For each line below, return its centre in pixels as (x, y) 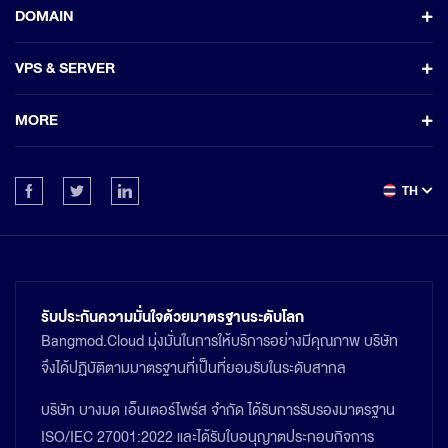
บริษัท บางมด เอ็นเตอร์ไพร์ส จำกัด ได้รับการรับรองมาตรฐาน (218, 410)
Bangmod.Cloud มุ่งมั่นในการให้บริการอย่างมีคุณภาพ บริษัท (219, 341)
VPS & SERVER (65, 68)
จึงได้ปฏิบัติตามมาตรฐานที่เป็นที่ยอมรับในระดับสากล (193, 368)
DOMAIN (44, 16)
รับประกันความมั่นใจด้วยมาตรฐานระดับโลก (172, 317)
